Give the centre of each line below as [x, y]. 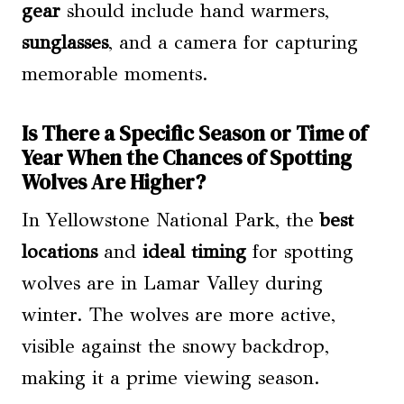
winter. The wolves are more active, [179, 315]
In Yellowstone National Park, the [171, 220]
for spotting [300, 252]
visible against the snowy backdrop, [175, 347]
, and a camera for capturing [233, 43]
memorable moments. [115, 74]
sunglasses [65, 43]
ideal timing [194, 252]
